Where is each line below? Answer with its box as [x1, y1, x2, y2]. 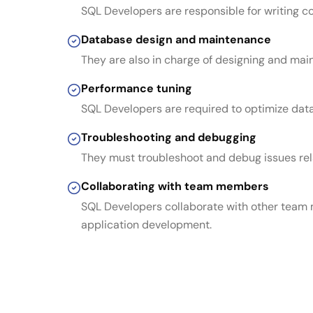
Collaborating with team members [81, 179, 269, 194]
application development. [81, 217, 212, 232]
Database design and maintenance [81, 32, 271, 47]
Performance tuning [81, 81, 192, 96]
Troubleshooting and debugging [81, 130, 256, 145]
